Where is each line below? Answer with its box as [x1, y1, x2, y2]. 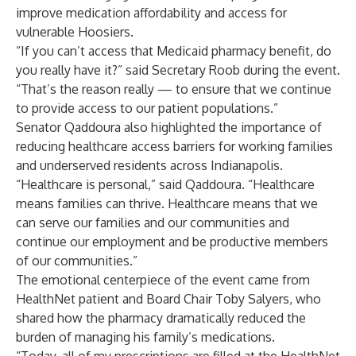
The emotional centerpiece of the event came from [16, 272, 310, 288]
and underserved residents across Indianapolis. [16, 157, 283, 173]
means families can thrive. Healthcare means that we [16, 195, 318, 211]
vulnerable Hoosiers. [16, 24, 133, 40]
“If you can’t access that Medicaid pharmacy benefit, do [16, 43, 331, 59]
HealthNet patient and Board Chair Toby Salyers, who [16, 291, 321, 307]
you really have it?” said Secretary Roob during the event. [16, 62, 340, 78]
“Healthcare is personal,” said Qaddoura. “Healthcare [16, 176, 315, 192]
